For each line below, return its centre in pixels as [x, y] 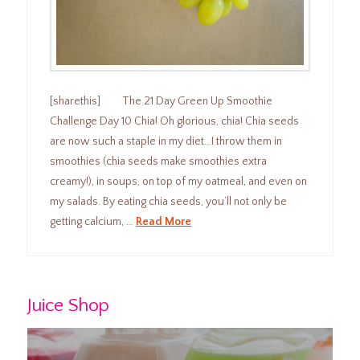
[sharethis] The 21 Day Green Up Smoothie [162, 101]
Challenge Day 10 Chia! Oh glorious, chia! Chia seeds [175, 121]
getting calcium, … [93, 221]
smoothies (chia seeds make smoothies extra [159, 161]
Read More [164, 221]
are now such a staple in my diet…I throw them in [166, 141]
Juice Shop [68, 305]
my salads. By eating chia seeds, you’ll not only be [169, 201]
